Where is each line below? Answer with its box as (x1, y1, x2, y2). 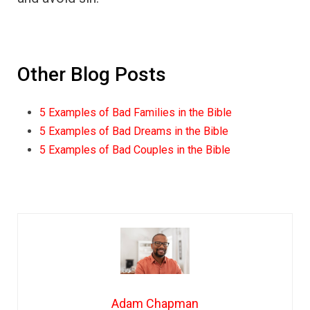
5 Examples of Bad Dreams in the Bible (39, 125, 228, 138)
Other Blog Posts (17, 62, 166, 86)
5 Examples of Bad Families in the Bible (39, 106, 232, 120)
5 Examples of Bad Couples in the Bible (39, 143, 230, 157)
